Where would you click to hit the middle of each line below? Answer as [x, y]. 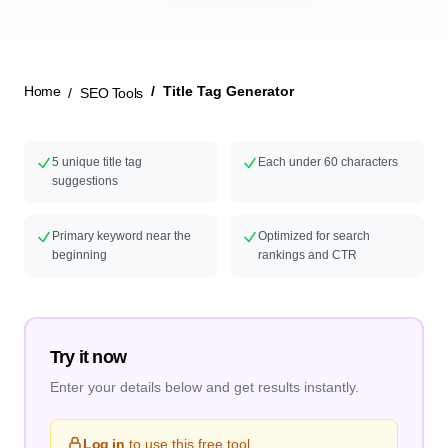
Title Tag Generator [228, 91]
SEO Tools [111, 93]
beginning [79, 255]
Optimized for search [314, 236]
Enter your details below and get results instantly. [204, 387]
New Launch [224, 54]
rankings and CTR [307, 255]
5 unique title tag [97, 162]
